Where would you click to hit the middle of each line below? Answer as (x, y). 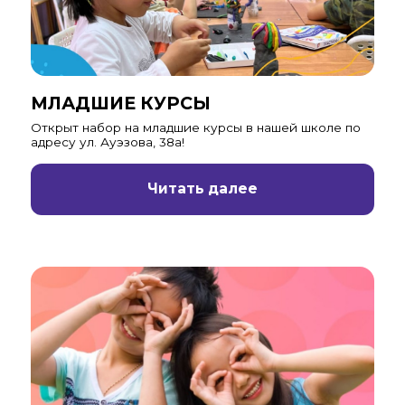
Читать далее (202, 189)
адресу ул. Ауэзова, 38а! (107, 142)
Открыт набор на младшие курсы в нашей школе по (195, 128)
